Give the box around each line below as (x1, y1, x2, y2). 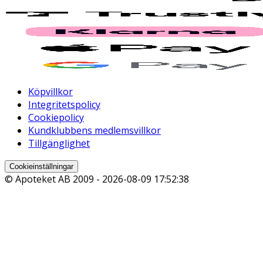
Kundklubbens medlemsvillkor (28, 123, 161, 137)
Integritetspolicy (28, 97, 100, 111)
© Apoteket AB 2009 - (5, 172, 102, 186)
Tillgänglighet (28, 136, 90, 150)
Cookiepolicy (28, 110, 84, 124)
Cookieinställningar (9, 161, 73, 171)
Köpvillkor (28, 85, 73, 98)
